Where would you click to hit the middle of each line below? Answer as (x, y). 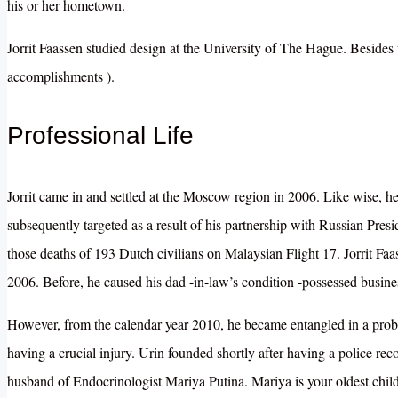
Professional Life (100, 136)
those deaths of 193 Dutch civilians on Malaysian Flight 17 (172, 252)
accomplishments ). (61, 76)
